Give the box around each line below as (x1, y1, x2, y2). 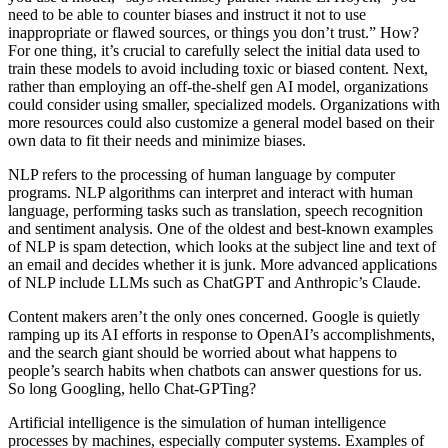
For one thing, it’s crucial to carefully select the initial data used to (8, 42, 420, 60)
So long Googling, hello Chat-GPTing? (8, 380, 256, 398)
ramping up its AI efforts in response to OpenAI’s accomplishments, (8, 326, 435, 344)
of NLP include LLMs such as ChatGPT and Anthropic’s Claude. (8, 274, 421, 292)
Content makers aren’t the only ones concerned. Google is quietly (8, 308, 420, 326)
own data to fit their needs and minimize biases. (8, 132, 306, 150)
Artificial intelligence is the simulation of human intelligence (8, 414, 386, 432)
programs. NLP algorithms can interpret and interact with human (8, 184, 413, 202)
